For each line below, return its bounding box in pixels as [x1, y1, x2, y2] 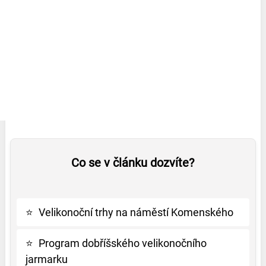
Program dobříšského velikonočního [38, 237, 207, 250]
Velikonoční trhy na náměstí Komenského [38, 206, 233, 219]
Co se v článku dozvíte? [71, 156, 195, 170]
